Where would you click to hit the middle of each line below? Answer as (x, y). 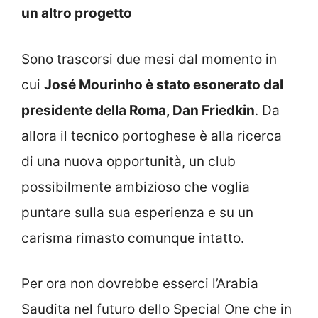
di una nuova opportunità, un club (128, 161)
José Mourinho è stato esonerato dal (164, 84)
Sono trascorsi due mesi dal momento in (149, 59)
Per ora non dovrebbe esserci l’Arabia (140, 284)
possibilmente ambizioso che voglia (136, 187)
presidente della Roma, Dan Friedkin (138, 110)
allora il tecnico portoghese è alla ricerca (152, 136)
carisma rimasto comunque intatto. (133, 238)
